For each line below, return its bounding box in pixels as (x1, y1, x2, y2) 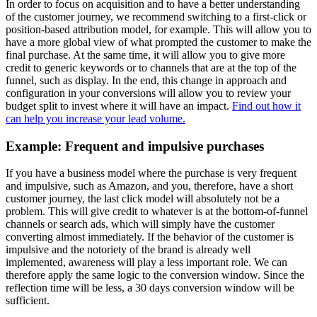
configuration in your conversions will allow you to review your (6, 86, 291, 99)
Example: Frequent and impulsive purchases (6, 138, 264, 154)
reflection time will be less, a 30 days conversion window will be (6, 282, 294, 294)
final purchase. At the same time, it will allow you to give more (6, 48, 285, 61)
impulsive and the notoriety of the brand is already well (6, 243, 250, 256)
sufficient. (6, 294, 50, 307)
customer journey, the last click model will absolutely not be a (6, 192, 279, 205)
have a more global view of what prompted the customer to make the (6, 35, 311, 48)
